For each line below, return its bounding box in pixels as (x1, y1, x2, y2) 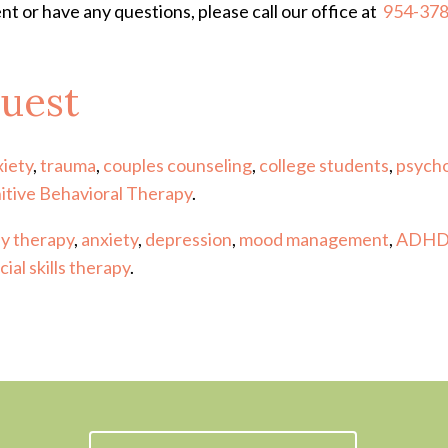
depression (145, 228, 232, 250)
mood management (239, 228, 389, 250)
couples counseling (103, 154, 252, 176)
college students (259, 154, 389, 176)
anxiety (81, 228, 138, 250)
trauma (40, 154, 96, 176)
